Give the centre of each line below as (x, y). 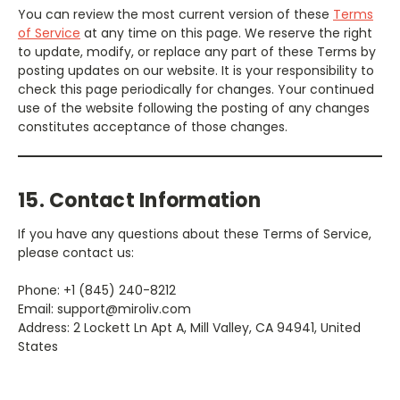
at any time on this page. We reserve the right (226, 33)
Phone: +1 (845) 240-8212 (97, 290)
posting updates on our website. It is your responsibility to (196, 70)
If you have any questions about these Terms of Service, (195, 233)
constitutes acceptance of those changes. (153, 126)
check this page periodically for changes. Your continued (196, 89)
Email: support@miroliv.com (104, 308)
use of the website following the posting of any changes (194, 108)
